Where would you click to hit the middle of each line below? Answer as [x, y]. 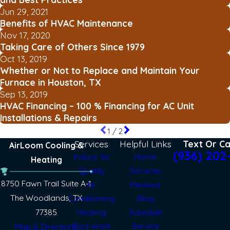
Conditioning [91, 198]
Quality [91, 170]
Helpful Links [146, 143]
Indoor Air [91, 156]
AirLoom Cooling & [46, 145]
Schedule [146, 212]
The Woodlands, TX [46, 197]
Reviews [146, 184]
